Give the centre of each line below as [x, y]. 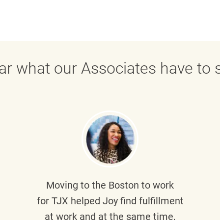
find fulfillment [151, 201]
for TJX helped [69, 201]
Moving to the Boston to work [110, 185]
